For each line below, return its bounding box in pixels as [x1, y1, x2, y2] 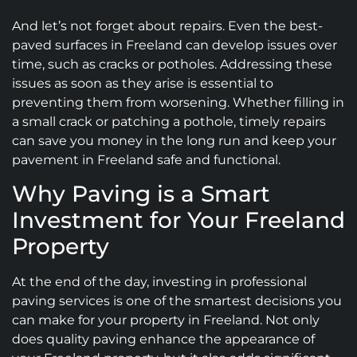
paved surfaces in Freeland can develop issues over [12, 37, 337, 53]
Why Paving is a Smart [12, 180, 270, 208]
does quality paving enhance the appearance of [12, 331, 315, 347]
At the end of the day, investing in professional [12, 274, 307, 290]
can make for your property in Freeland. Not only [12, 312, 320, 328]
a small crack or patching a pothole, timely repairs [12, 113, 326, 129]
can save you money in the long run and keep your [12, 132, 336, 148]
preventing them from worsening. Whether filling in [12, 94, 344, 110]
